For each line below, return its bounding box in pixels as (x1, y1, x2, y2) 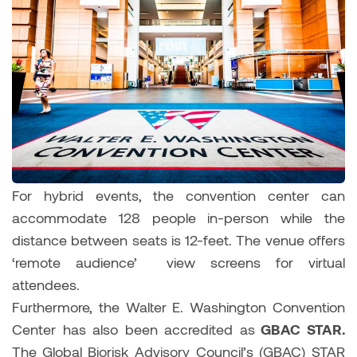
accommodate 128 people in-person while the (12, 208, 345, 226)
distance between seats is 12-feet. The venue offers (12, 230, 345, 249)
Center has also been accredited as (12, 320, 255, 338)
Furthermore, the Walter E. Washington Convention (12, 297, 345, 316)
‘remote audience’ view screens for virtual (12, 253, 345, 271)
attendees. (12, 275, 84, 293)
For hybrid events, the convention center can (12, 186, 345, 204)
